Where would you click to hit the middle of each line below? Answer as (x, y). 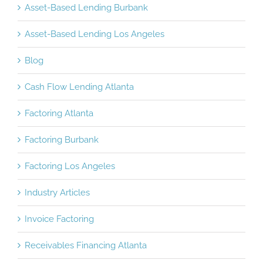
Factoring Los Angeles (70, 166)
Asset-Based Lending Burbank (86, 7)
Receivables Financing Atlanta (86, 245)
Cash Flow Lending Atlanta (79, 87)
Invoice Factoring (59, 219)
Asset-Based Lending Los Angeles (95, 34)
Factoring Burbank (62, 139)
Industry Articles (57, 192)
